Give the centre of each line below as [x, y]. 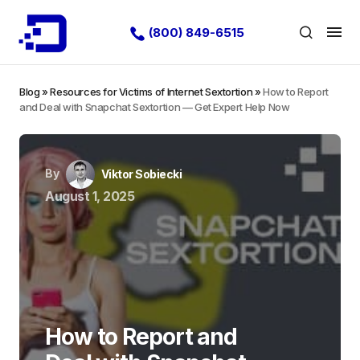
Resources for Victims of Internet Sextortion [151, 92]
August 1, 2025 [90, 196]
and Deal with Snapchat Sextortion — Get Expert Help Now [155, 107]
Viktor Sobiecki [141, 174]
